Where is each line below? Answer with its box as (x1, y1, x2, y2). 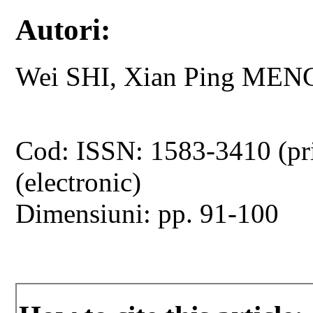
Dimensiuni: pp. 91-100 (15, 198, 279, 228)
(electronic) (15, 166, 142, 197)
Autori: (15, 13, 111, 46)
